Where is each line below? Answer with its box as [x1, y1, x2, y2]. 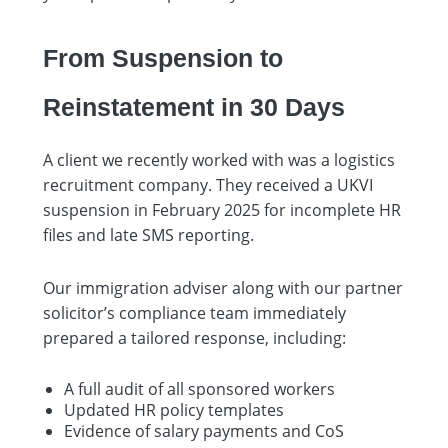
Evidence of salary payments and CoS [64, 419, 344, 442]
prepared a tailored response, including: [43, 326, 346, 349]
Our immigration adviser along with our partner [43, 276, 403, 299]
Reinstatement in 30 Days [43, 92, 345, 121]
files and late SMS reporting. [43, 223, 254, 246]
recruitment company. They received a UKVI [43, 173, 373, 196]
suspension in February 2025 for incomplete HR [43, 198, 401, 221]
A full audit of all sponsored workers [64, 377, 335, 400]
